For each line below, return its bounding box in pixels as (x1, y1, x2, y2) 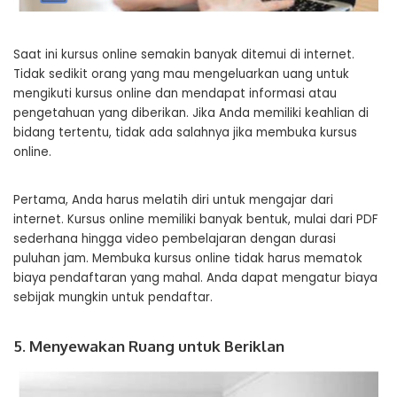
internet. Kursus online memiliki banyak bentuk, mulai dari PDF (13, 210, 378, 228)
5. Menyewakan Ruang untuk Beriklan (13, 336, 284, 355)
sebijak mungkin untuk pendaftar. (13, 288, 213, 306)
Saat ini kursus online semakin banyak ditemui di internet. (13, 45, 354, 63)
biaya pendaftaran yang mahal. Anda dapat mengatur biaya (13, 269, 378, 286)
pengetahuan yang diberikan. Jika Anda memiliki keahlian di (13, 104, 369, 121)
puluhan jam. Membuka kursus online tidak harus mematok (13, 249, 362, 267)
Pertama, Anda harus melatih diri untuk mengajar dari (13, 191, 333, 208)
